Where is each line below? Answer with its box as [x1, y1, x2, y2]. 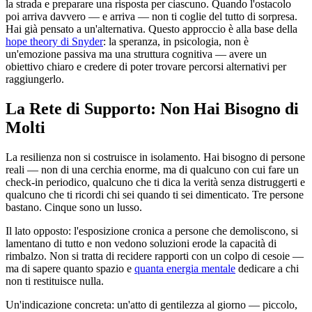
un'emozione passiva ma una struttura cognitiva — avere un [6, 47, 267, 60]
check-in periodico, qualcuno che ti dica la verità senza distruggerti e [6, 175, 305, 188]
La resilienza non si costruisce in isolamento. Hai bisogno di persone [6, 150, 305, 163]
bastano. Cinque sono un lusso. [6, 201, 142, 213]
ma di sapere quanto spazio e [6, 262, 134, 274]
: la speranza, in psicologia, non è [103, 35, 249, 47]
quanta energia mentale [134, 262, 235, 274]
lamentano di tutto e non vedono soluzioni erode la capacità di [6, 237, 276, 249]
